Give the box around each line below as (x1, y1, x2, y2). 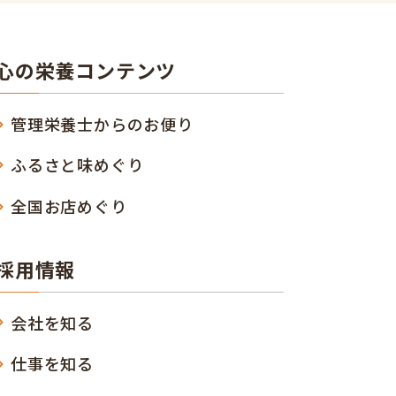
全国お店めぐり (11, 194, 127, 217)
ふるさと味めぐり (11, 153, 144, 177)
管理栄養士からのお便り (11, 111, 194, 135)
